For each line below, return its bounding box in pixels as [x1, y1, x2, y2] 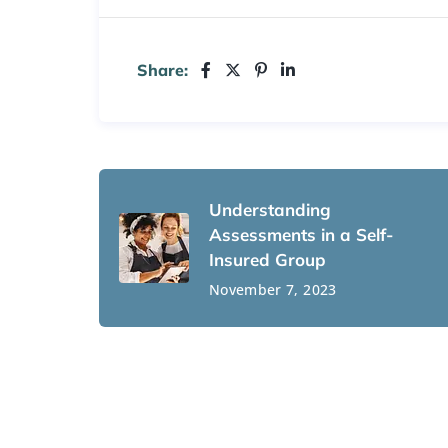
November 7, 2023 [209, 280, 337, 300]
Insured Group [209, 249, 326, 271]
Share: [137, 59, 189, 80]
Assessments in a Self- [209, 224, 393, 246]
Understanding [209, 199, 331, 221]
